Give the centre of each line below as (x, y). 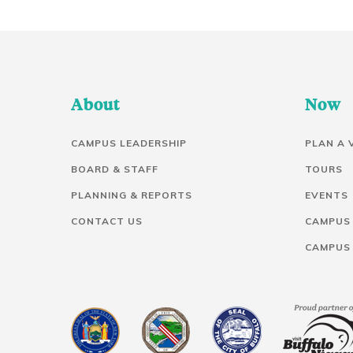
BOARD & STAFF (115, 169)
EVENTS (326, 195)
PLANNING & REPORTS (132, 195)
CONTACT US (107, 221)
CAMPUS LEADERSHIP (129, 143)
